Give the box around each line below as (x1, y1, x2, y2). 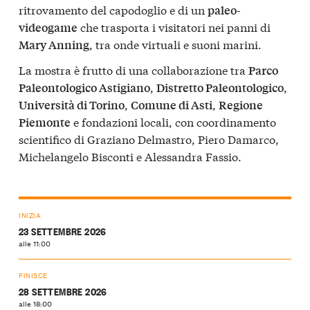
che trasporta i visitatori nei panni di (77, 18, 271, 35)
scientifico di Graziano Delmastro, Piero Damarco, (19, 131, 279, 147)
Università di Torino (19, 97, 125, 113)
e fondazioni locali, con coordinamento (71, 113, 276, 130)
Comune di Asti (131, 97, 212, 113)
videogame (19, 19, 77, 35)
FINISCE (19, 269, 48, 282)
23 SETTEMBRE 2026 (19, 223, 107, 238)
